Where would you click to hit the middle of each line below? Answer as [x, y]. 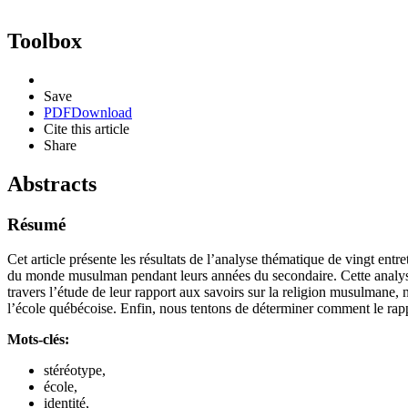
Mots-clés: [38, 340]
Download [102, 112]
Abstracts [52, 184]
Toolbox [45, 41]
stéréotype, [75, 371]
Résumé [36, 224]
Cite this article [87, 128]
